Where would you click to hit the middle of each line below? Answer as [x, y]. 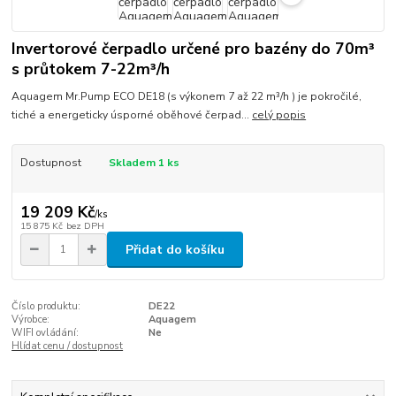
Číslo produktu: [46, 307]
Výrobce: [31, 320]
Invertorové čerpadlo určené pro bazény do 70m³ [194, 49]
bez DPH [85, 226]
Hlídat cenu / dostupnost [68, 346]
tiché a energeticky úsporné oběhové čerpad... [132, 115]
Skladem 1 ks [144, 163]
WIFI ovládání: [46, 333]
